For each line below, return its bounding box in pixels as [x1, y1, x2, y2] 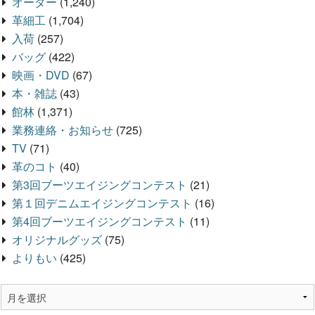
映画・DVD [12, 67, 70, 84]
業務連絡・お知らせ [12, 122, 113, 139]
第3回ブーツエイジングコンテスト [12, 176, 187, 193]
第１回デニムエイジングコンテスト [12, 195, 192, 212]
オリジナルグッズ [12, 231, 102, 248]
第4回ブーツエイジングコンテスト [12, 213, 187, 230]
